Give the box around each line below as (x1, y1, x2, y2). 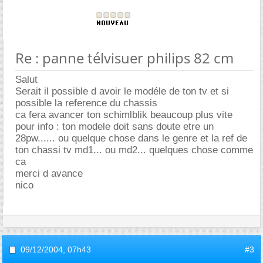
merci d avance (15, 168, 83, 179)
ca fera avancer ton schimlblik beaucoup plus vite (15, 109, 232, 120)
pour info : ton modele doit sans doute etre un (15, 121, 214, 132)
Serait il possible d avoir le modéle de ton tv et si (15, 86, 229, 97)
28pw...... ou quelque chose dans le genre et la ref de (15, 133, 247, 144)
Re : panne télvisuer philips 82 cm (15, 48, 234, 68)
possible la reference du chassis (15, 97, 157, 109)
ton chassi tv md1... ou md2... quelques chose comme (15, 144, 253, 156)
